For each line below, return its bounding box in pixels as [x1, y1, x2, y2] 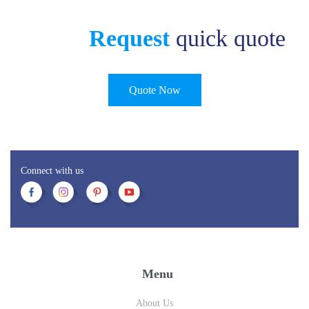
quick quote [170, 26, 286, 52]
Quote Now [128, 84, 181, 97]
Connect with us [21, 166, 83, 177]
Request [89, 26, 170, 52]
